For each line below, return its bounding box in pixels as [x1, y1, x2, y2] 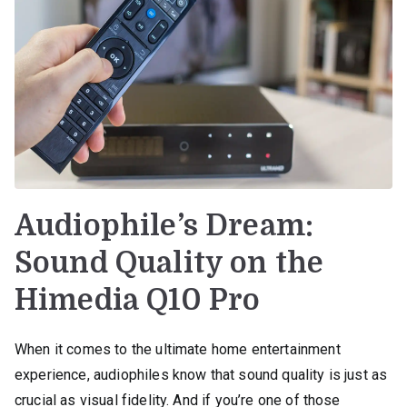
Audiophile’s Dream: [15, 208, 314, 243]
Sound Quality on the [15, 245, 324, 280]
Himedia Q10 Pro [15, 283, 261, 317]
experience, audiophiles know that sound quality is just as [15, 365, 388, 383]
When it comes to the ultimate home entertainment [15, 340, 341, 358]
